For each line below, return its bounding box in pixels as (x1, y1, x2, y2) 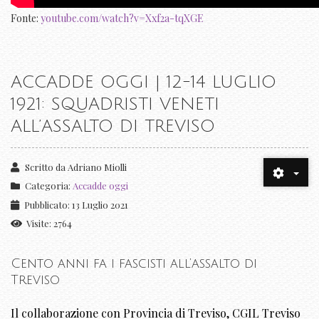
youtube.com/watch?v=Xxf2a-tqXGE (41, 11, 204, 26)
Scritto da (23, 161, 68, 174)
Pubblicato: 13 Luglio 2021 (24, 199, 128, 211)
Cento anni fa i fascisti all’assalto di (11, 256, 257, 271)
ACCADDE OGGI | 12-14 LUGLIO (11, 73, 276, 92)
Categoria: (23, 179, 73, 192)
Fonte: (11, 11, 41, 26)
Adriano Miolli (68, 161, 127, 174)
